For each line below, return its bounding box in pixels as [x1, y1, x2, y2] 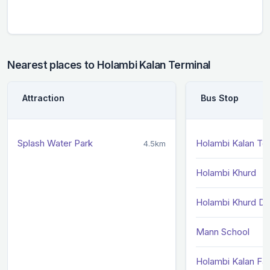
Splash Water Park [17, 137, 93, 149]
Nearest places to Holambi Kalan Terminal [7, 58, 210, 71]
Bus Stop [201, 92, 239, 103]
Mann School [196, 225, 250, 237]
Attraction [22, 92, 64, 103]
